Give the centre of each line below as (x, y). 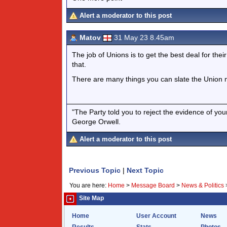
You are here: (89, 185)
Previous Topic (95, 170)
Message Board (153, 185)
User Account (156, 216)
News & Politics (203, 185)
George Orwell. (96, 121)
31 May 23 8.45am (144, 37)
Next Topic (145, 170)
